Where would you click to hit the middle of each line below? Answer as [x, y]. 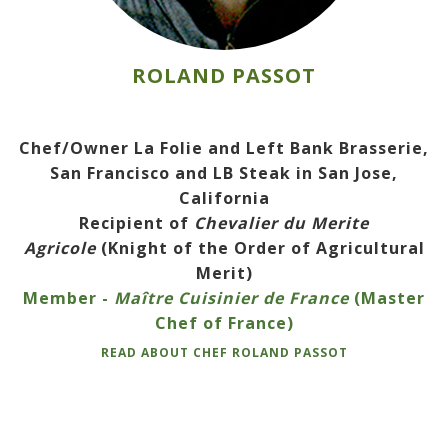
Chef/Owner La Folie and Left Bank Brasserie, [224, 148]
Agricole [62, 248]
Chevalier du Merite [281, 223]
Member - [68, 298]
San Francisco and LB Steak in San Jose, [224, 173]
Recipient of [136, 223]
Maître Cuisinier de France [231, 298]
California [224, 198]
